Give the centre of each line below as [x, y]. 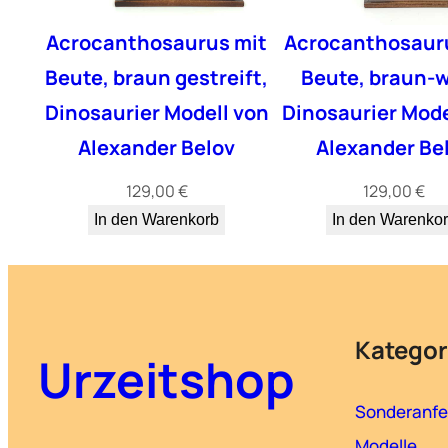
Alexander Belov [157, 148]
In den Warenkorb [157, 220]
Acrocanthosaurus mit [157, 43]
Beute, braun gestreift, [157, 78]
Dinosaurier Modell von [156, 113]
